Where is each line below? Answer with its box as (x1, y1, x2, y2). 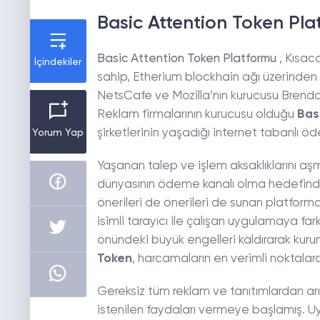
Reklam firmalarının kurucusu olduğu (96, 109, 297, 121)
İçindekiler (34, 57, 82, 68)
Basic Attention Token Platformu (96, 53, 276, 66)
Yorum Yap (32, 128, 84, 139)
